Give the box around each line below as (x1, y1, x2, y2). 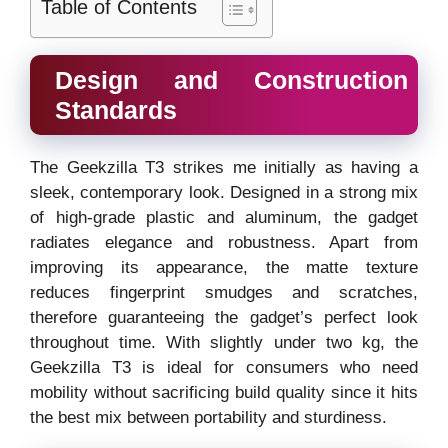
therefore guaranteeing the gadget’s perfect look (30, 307, 418, 327)
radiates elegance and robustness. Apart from (30, 232, 418, 252)
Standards (55, 95, 177, 124)
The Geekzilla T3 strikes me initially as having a (30, 157, 418, 177)
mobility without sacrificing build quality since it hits (30, 382, 418, 402)
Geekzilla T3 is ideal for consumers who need (30, 357, 418, 377)
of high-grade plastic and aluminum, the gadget (30, 207, 418, 227)
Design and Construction (55, 65, 408, 94)
